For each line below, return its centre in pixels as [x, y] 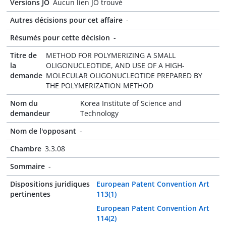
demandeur [30, 113]
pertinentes [30, 194]
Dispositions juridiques [50, 184]
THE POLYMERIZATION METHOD [100, 86]
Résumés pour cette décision [60, 38]
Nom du [24, 103]
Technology [100, 113]
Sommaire [27, 166]
